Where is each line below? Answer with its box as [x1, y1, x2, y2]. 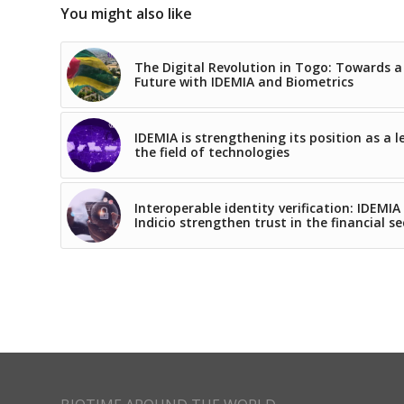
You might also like [60, 3, 192, 23]
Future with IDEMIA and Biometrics [134, 72, 353, 90]
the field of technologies [134, 142, 289, 161]
